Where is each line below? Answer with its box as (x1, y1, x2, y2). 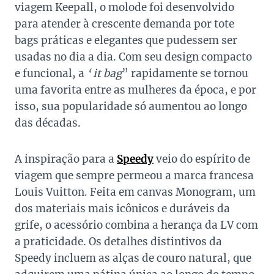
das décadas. (15, 116, 81, 130)
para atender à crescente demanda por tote (15, 17, 234, 31)
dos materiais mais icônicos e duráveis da (15, 202, 230, 216)
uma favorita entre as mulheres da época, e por (15, 83, 256, 97)
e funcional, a (15, 67, 87, 81)
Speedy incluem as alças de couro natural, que (15, 251, 251, 265)
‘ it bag (87, 67, 122, 81)
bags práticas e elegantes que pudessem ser (15, 34, 237, 48)
